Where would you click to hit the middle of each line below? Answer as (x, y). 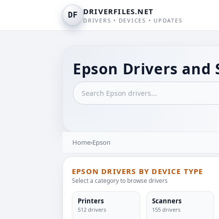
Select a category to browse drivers (120, 181)
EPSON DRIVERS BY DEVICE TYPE (138, 171)
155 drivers (166, 209)
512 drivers (92, 209)
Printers (91, 201)
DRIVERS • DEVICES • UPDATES (133, 20)
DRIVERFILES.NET (118, 11)
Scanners (166, 201)
